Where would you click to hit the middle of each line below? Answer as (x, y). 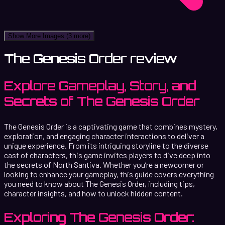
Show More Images (37, 36)
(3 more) (78, 36)
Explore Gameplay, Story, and (100, 86)
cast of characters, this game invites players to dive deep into (107, 155)
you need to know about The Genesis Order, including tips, (99, 183)
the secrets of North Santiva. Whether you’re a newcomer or (104, 164)
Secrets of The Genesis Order (102, 101)
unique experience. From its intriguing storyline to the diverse (106, 145)
